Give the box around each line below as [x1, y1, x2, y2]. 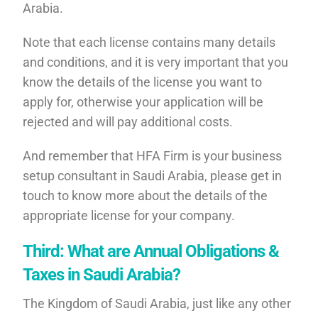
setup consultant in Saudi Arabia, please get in [23, 168, 283, 183]
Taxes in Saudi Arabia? [23, 264, 181, 285]
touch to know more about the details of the [23, 187, 268, 203]
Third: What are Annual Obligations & [23, 241, 280, 261]
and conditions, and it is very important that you [23, 54, 289, 70]
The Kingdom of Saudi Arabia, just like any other [23, 295, 292, 311]
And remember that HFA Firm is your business [23, 148, 283, 163]
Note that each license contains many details [23, 34, 276, 50]
